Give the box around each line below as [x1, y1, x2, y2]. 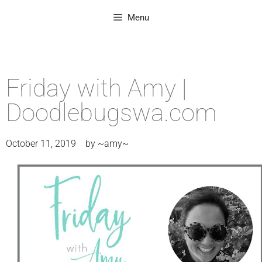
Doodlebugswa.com [6, 98, 217, 127]
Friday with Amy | [6, 74, 187, 102]
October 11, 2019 [6, 138, 76, 149]
